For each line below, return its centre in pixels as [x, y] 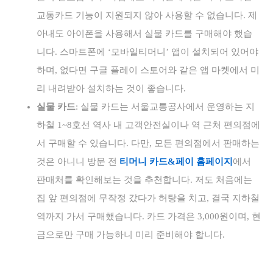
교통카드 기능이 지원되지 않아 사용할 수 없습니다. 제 [147, 15]
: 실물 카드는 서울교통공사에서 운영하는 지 [165, 107]
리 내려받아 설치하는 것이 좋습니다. [111, 88]
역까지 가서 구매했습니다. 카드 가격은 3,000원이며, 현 [149, 216]
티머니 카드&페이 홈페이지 [176, 161]
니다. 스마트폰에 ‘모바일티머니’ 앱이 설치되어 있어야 [147, 52]
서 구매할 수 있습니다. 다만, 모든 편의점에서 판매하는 [148, 143]
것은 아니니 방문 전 [78, 161]
